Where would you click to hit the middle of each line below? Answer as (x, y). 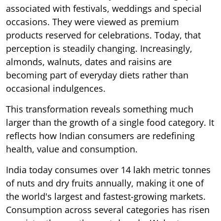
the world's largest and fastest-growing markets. (106, 196)
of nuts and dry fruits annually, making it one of (105, 183)
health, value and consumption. (72, 149)
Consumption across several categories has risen (108, 209)
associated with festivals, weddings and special (104, 8)
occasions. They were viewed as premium (92, 21)
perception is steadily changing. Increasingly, (99, 48)
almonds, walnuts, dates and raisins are (89, 61)
